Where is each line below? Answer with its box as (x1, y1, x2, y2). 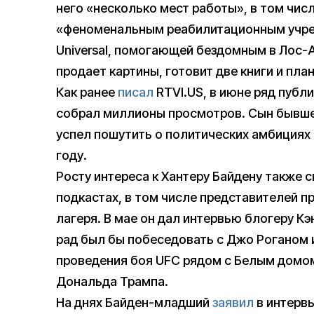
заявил (212, 295, 254, 310)
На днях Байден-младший (56, 295, 212, 310)
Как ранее (56, 85, 118, 100)
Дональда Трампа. (56, 274, 168, 289)
